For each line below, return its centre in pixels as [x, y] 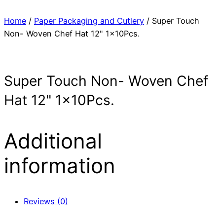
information [60, 165]
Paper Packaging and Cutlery [89, 21]
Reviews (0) [46, 202]
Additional [53, 141]
